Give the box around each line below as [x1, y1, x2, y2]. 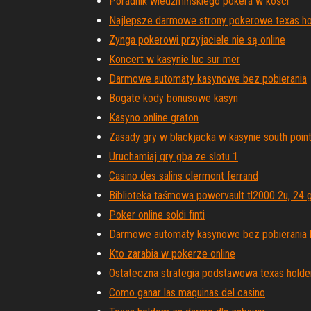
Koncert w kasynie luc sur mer [109, 53, 240, 66]
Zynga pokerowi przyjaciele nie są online [109, 33, 285, 47]
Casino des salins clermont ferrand [109, 169, 258, 183]
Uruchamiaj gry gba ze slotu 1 [109, 150, 238, 163]
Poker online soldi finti [109, 208, 205, 221]
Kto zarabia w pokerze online [109, 247, 235, 260]
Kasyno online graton [109, 111, 199, 124]
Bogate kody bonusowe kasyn [109, 92, 238, 105]
